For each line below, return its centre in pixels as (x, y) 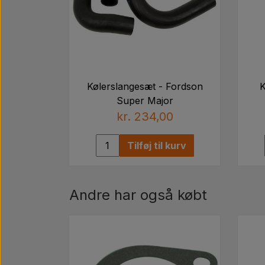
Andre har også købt (138, 195)
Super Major (145, 100)
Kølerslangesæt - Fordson (145, 86)
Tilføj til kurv (156, 145)
